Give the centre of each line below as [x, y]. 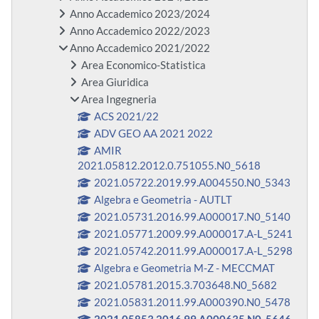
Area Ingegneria [119, 100]
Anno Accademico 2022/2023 [140, 31]
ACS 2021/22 [127, 117]
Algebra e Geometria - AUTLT [163, 200]
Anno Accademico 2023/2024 [140, 14]
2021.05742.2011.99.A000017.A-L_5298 [194, 251]
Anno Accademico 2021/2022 [140, 48]
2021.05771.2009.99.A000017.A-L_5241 [194, 234]
